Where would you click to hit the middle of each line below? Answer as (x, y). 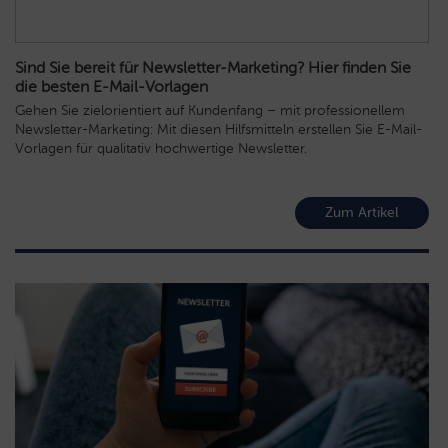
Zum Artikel (362, 212)
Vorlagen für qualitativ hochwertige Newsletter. (161, 148)
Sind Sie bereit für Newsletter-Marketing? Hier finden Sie (213, 67)
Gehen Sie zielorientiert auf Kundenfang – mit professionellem (210, 110)
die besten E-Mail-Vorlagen (111, 86)
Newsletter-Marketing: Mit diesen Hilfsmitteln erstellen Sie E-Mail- (218, 129)
